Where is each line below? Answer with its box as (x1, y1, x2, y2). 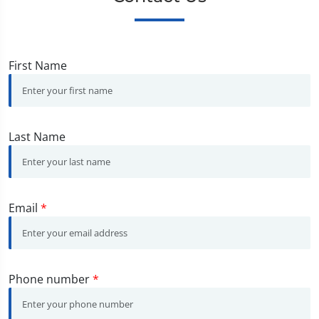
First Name (9, 58, 67, 74)
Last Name (9, 129, 66, 145)
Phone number (9, 271, 93, 288)
